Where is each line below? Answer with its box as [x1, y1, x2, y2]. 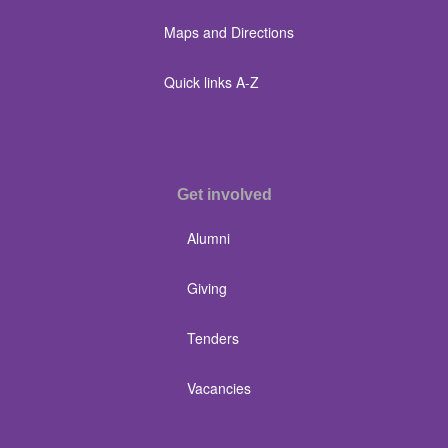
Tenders [186, 328, 239, 348]
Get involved [176, 186, 272, 203]
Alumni [186, 228, 230, 248]
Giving [186, 278, 227, 298]
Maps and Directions [164, 22, 294, 42]
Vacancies [186, 378, 251, 398]
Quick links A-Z [164, 72, 259, 92]
